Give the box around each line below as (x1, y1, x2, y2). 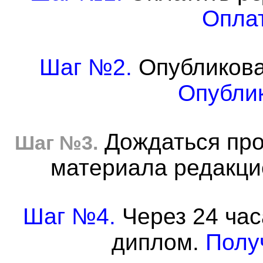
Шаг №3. (14, 131, 98, 154)
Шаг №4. (22, 204, 116, 229)
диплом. (112, 230, 205, 255)
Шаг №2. (39, 55, 132, 80)
